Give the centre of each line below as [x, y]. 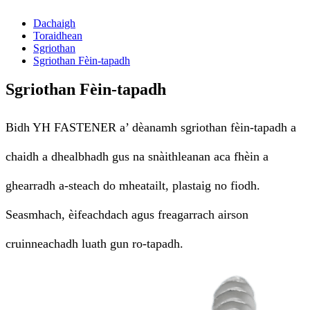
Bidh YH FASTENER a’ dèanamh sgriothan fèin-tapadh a [151, 128]
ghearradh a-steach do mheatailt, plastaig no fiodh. [133, 186]
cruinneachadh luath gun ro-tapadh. [94, 244]
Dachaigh [54, 23]
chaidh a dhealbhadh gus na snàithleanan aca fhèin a [137, 157]
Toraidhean [58, 35]
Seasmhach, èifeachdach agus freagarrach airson [127, 215]
